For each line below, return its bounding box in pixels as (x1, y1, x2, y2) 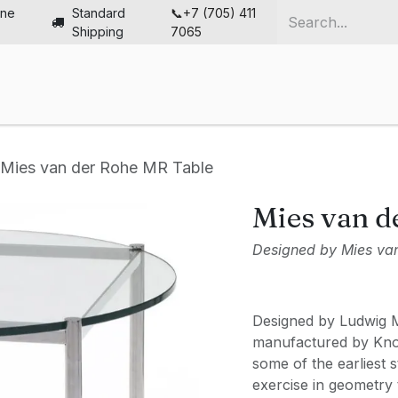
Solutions (267, 91, 330, 108)
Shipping (72, 24, 128, 39)
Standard (72, 5, 126, 20)
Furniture (173, 91, 236, 108)
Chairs (28, 91, 72, 108)
